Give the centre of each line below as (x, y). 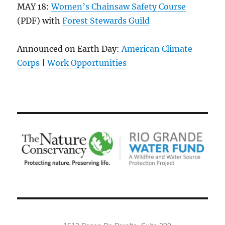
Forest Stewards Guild (106, 21)
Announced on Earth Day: (70, 49)
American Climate (157, 49)
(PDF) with (40, 21)
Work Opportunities (87, 63)
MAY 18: (34, 7)
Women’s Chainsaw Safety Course (119, 7)
